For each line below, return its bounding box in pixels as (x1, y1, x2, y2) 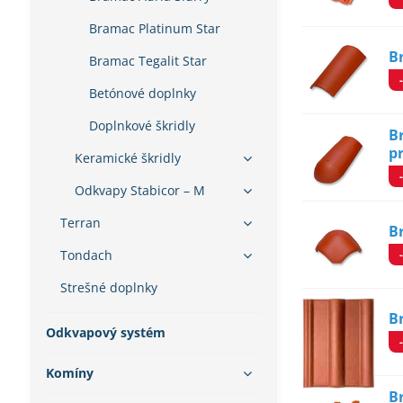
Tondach (59, 246, 112, 264)
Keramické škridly (74, 149, 181, 166)
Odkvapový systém (45, 324, 166, 341)
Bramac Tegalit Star (88, 52, 207, 69)
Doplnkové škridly (88, 117, 195, 134)
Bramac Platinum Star (88, 20, 220, 37)
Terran (59, 214, 101, 231)
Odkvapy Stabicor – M (74, 182, 205, 199)
